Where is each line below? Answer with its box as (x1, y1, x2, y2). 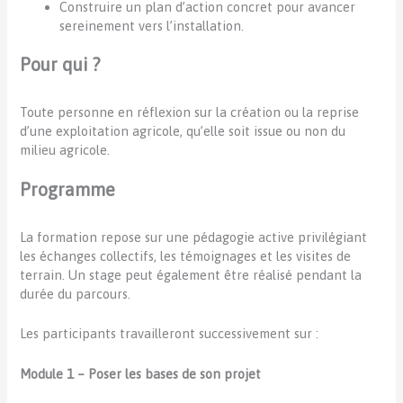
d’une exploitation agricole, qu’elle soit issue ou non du (20, 122, 346, 139)
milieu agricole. (20, 141, 111, 157)
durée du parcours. (20, 286, 131, 302)
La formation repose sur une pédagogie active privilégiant (20, 229, 368, 246)
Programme (20, 179, 116, 201)
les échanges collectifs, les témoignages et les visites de (20, 248, 352, 264)
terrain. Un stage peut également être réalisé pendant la (20, 267, 363, 283)
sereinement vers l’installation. (59, 17, 245, 33)
